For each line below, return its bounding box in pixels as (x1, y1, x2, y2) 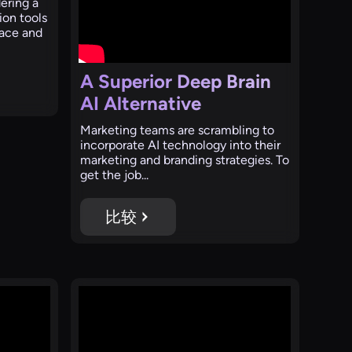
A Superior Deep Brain (80, 69, 272, 93)
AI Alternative (80, 91, 202, 115)
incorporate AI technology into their (80, 137, 281, 152)
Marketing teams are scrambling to (80, 122, 275, 137)
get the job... (80, 167, 149, 182)
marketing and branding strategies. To (80, 152, 290, 167)
